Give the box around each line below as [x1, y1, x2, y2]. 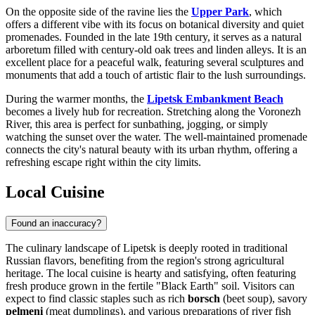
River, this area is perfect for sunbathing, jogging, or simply [6, 117, 268, 130]
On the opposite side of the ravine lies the [6, 5, 191, 18]
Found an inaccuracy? [11, 217, 101, 229]
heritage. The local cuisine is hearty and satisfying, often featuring [6, 266, 296, 279]
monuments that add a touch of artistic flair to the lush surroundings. [6, 68, 306, 81]
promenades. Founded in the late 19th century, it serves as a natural [6, 30, 302, 43]
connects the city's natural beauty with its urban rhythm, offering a [6, 143, 297, 155]
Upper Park [191, 5, 249, 18]
